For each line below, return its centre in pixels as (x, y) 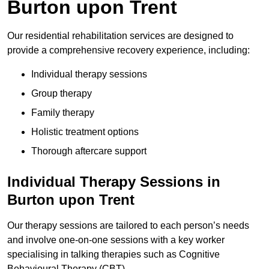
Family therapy (63, 113)
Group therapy (62, 94)
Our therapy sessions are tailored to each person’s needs (128, 226)
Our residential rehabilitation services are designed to (120, 36)
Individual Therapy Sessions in (114, 182)
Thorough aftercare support (89, 151)
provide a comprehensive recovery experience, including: (128, 50)
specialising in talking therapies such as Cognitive (113, 255)
